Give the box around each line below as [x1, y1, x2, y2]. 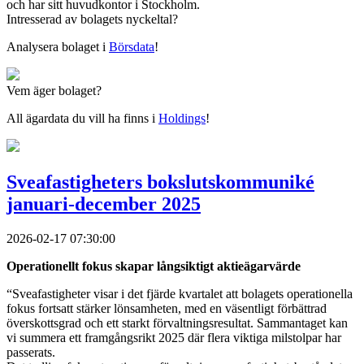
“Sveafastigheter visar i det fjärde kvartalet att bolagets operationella [6, 286, 353, 301]
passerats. [6, 344, 55, 359]
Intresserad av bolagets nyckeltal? [6, 12, 178, 26]
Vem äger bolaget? [6, 84, 102, 97]
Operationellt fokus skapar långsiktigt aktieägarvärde [6, 258, 301, 273]
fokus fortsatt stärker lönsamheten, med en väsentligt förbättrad [6, 301, 327, 315]
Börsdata [109, 40, 154, 54]
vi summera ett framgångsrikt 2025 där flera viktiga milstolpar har [6, 330, 341, 344]
